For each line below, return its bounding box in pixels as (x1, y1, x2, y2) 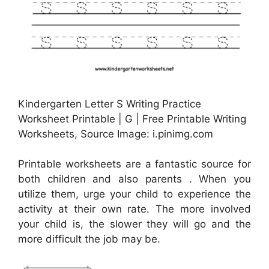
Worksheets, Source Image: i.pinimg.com (18, 127, 213, 140)
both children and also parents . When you (18, 173, 251, 186)
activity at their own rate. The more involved (18, 203, 251, 216)
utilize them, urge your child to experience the (18, 188, 251, 201)
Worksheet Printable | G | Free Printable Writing (18, 112, 246, 125)
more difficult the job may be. (18, 233, 160, 246)
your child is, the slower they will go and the (18, 218, 251, 231)
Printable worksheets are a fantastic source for (18, 158, 251, 171)
